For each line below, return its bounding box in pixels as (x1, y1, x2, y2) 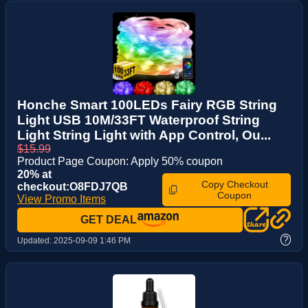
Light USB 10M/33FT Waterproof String (17, 113, 260, 128)
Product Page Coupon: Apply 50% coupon (17, 155, 223, 168)
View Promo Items (17, 193, 106, 206)
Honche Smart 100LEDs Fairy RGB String (17, 98, 277, 113)
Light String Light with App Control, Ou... (17, 128, 271, 143)
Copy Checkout (201, 179, 268, 190)
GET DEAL (80, 214, 137, 226)
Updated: (17, 235, 54, 245)
